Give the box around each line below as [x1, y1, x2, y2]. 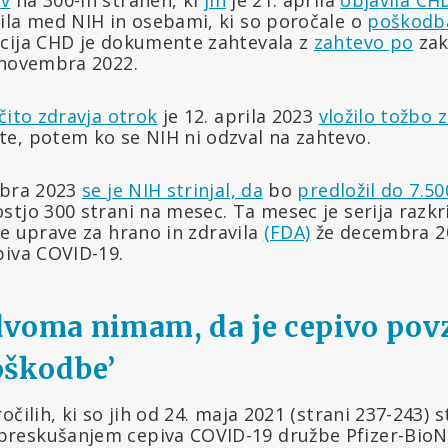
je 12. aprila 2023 [157, 103, 319, 128]
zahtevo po [313, 29, 414, 54]
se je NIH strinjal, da [82, 177, 264, 202]
